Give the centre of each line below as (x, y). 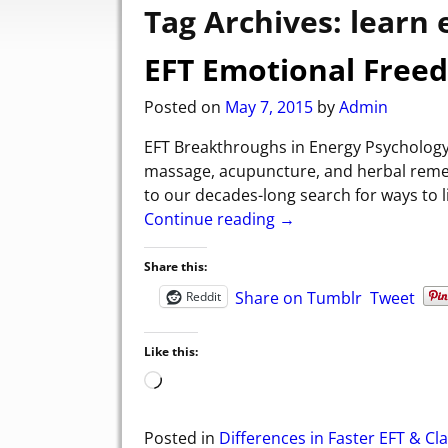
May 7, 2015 (269, 106)
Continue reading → (219, 218)
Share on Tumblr (298, 297)
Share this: (175, 266)
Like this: (171, 351)
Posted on (184, 106)
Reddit (203, 296)
